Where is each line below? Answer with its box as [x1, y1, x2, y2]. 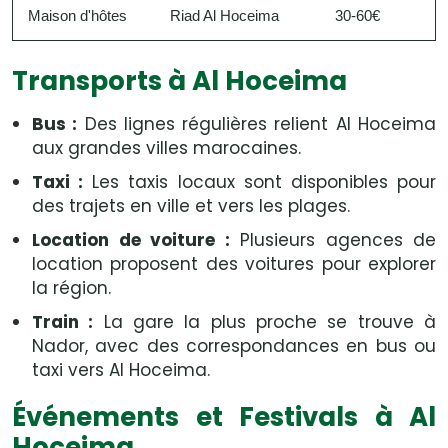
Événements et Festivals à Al [12, 399, 436, 435]
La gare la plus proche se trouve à [93, 310, 437, 334]
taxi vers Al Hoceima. [32, 358, 210, 382]
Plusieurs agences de [229, 228, 436, 252]
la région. [32, 276, 111, 300]
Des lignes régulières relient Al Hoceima [77, 112, 437, 136]
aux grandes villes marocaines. [32, 136, 301, 160]
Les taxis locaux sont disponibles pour [83, 170, 437, 194]
